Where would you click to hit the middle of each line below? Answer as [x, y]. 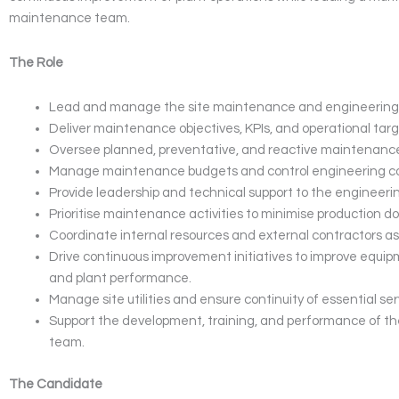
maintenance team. [69, 18]
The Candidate [56, 384]
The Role [36, 63]
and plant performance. [120, 279]
